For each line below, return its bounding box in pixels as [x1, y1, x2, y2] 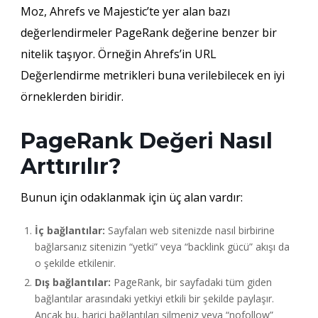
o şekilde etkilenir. [34, 256, 116, 270]
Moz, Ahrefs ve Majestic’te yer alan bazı [20, 3, 230, 19]
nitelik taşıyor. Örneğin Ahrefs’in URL [20, 45, 216, 62]
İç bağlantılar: [34, 223, 105, 237]
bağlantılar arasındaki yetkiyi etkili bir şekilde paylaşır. [34, 291, 274, 305]
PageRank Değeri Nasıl [20, 127, 273, 154]
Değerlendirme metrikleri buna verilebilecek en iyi [20, 67, 285, 83]
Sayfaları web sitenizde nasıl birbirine [104, 223, 275, 237]
